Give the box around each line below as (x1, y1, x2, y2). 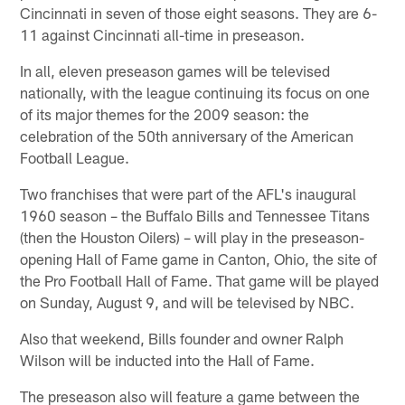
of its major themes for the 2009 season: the (20, 104, 310, 123)
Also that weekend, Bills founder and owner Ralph (20, 328, 344, 347)
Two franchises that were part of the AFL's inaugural (20, 184, 357, 202)
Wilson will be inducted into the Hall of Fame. (20, 350, 316, 369)
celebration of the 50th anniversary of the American (20, 126, 354, 145)
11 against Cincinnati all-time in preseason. (20, 24, 306, 43)
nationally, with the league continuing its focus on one (20, 82, 371, 101)
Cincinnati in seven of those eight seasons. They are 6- (20, 3, 378, 22)
